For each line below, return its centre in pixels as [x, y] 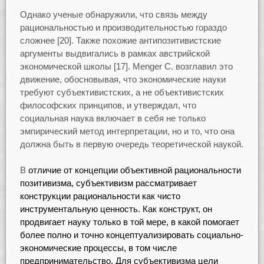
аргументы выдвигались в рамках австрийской [115, 53]
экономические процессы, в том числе [98, 248]
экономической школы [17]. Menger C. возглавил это [126, 66]
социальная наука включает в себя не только [113, 118]
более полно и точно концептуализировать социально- [131, 235]
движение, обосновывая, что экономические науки [123, 79]
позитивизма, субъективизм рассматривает [108, 183]
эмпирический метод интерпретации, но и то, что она [127, 131]
